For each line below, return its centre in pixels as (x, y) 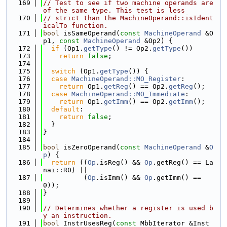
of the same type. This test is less (114, 10)
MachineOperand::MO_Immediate (128, 94)
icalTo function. (75, 26)
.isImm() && (120, 178)
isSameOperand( (90, 33)
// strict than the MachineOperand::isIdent (128, 18)
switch (63, 71)
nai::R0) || (65, 170)
